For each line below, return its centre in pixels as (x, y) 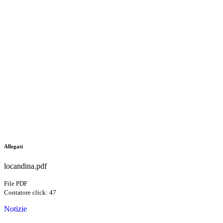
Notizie (15, 209)
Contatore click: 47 (30, 193)
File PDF (16, 184)
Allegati (13, 147)
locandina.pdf (25, 166)
